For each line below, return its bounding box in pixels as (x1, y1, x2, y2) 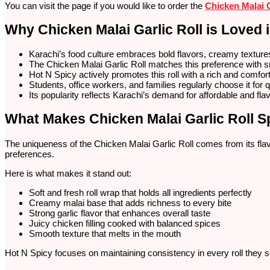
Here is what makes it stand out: (5, 168, 131, 178)
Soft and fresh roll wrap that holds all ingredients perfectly (29, 187, 252, 198)
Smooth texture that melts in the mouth (29, 228, 181, 239)
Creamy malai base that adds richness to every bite (29, 197, 231, 208)
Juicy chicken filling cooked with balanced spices (29, 218, 221, 228)
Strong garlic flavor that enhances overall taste (29, 207, 210, 218)
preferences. (5, 148, 54, 159)
